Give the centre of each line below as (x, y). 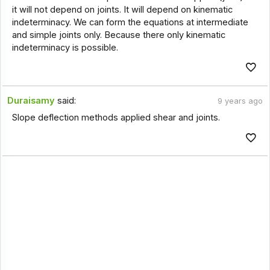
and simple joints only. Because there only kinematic (118, 35)
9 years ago (240, 101)
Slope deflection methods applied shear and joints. (116, 118)
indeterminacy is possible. (65, 47)
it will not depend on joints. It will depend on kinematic (122, 9)
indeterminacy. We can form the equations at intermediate (130, 22)
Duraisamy (31, 101)
